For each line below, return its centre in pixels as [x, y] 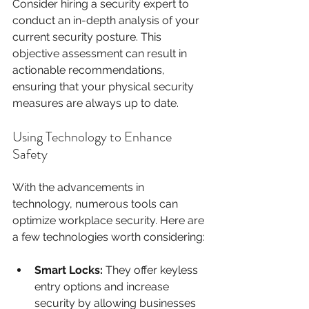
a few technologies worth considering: [109, 237]
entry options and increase [103, 287]
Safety [30, 154]
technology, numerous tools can [97, 204]
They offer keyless [152, 270]
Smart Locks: [69, 270]
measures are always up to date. [96, 103]
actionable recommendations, [90, 70]
